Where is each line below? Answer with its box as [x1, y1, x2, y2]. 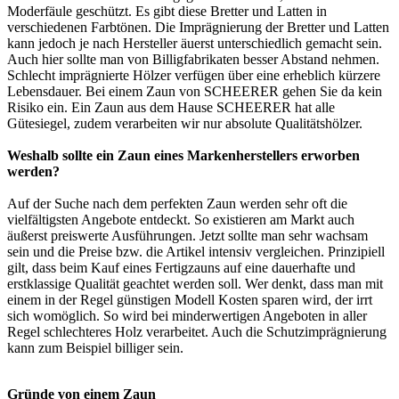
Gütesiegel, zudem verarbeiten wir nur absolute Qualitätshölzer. [7, 116, 362, 132]
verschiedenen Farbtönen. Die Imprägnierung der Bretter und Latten [7, 20, 389, 36]
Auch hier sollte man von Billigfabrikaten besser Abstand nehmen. [7, 52, 379, 68]
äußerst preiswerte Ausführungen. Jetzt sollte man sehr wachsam [7, 228, 368, 244]
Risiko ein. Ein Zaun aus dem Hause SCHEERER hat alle [7, 100, 335, 116]
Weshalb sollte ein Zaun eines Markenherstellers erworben [7, 148, 360, 164]
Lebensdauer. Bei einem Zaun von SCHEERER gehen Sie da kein [7, 84, 382, 100]
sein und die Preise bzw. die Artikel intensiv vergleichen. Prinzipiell [7, 244, 385, 260]
